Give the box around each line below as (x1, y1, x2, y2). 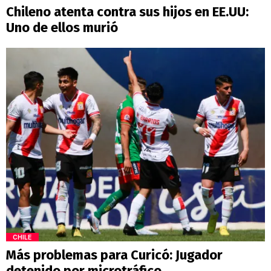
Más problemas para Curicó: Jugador (6, 247, 223, 264)
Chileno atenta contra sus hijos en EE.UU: (6, 3, 249, 20)
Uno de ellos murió (6, 19, 118, 36)
